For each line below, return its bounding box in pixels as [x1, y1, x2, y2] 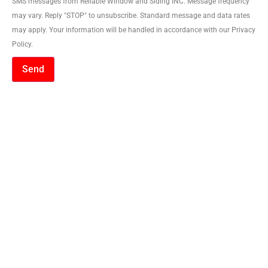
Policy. [12, 39, 33, 48]
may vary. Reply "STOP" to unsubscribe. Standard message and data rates [12, 11, 250, 20]
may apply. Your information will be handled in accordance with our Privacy [12, 25, 255, 34]
